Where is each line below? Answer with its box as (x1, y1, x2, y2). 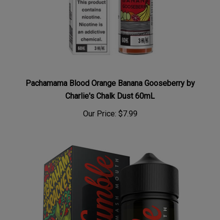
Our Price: (82, 103, 116, 112)
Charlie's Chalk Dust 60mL (65, 85, 155, 95)
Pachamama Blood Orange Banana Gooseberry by (25, 72, 195, 82)
